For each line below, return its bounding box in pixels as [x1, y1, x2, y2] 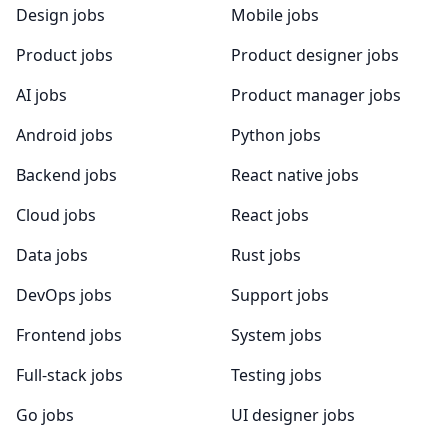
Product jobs [16, 44, 113, 66]
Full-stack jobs [16, 364, 123, 386]
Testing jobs [230, 364, 322, 386]
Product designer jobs [230, 44, 399, 66]
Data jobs [16, 244, 88, 266]
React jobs [230, 204, 309, 226]
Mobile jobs [230, 4, 319, 26]
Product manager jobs [230, 84, 401, 106]
